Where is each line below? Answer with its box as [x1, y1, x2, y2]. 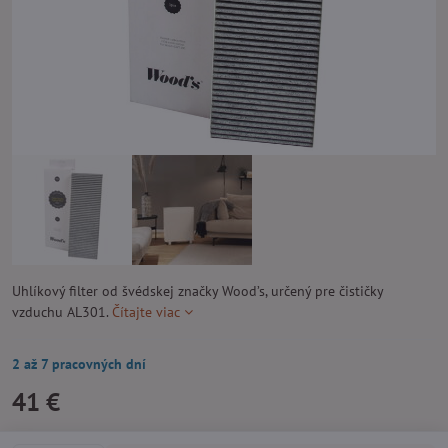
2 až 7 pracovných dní [12, 355, 146, 373]
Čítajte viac [112, 303, 180, 321]
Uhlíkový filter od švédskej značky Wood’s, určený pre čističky [12, 282, 383, 300]
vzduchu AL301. [12, 303, 112, 321]
